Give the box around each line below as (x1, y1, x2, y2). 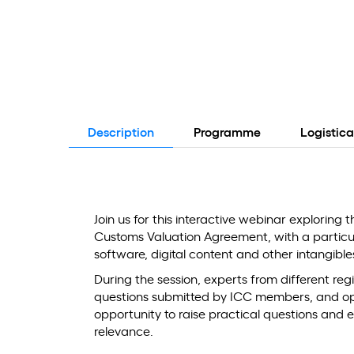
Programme (194, 126, 261, 139)
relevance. (94, 326, 153, 338)
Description (88, 126, 154, 139)
